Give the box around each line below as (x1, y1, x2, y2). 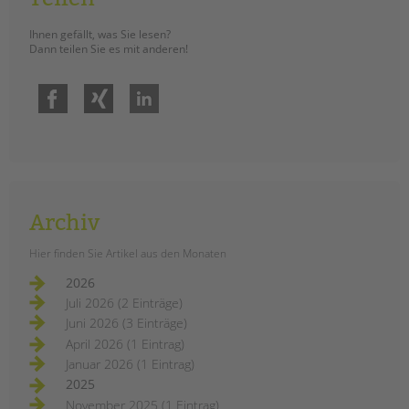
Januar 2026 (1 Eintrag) (66, 355, 194, 373)
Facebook (68, 82, 110, 96)
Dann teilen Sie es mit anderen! (29, 41, 188, 58)
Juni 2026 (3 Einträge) (66, 314, 187, 332)
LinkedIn (159, 82, 196, 96)
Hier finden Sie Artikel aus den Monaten (29, 246, 226, 262)
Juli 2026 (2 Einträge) (66, 293, 183, 311)
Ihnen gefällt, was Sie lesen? (29, 26, 171, 43)
